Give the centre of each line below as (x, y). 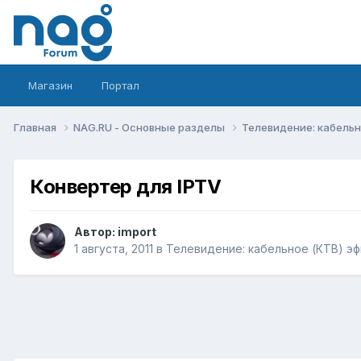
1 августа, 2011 (114, 249)
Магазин (50, 85)
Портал (120, 85)
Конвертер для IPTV (126, 186)
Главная (36, 127)
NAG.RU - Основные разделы (150, 127)
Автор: (96, 232)
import (137, 232)
